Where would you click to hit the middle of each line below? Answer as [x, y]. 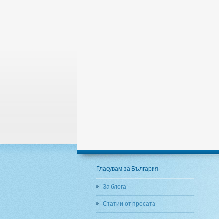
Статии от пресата [129, 204]
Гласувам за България [127, 169]
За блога [114, 187]
